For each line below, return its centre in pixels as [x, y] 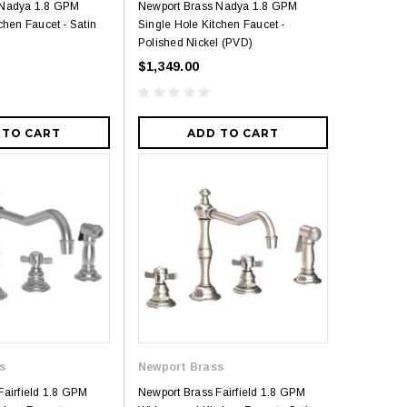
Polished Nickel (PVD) [196, 43]
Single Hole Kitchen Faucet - [212, 25]
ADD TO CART [233, 134]
